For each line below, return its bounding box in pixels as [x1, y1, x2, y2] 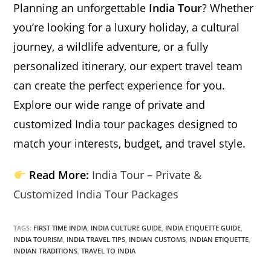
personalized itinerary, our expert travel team [13, 59, 243, 74]
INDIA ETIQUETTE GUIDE [165, 223, 241, 233]
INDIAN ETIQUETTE [189, 235, 249, 244]
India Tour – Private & [91, 168, 201, 183]
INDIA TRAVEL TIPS [67, 235, 126, 244]
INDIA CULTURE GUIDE [91, 223, 162, 233]
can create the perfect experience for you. [13, 78, 226, 93]
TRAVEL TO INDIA [81, 246, 136, 256]
